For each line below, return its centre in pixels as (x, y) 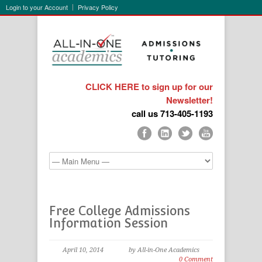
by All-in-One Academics (164, 250)
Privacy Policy (98, 7)
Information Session (108, 223)
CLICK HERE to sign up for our (149, 87)
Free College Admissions (120, 211)
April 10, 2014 (83, 250)
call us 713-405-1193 (172, 113)
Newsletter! (189, 100)
